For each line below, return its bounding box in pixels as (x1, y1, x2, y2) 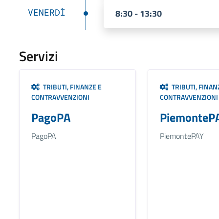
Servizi (19, 45, 58, 66)
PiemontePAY (159, 130, 204, 142)
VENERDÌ (27, 6, 66, 18)
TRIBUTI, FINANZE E (40, 81, 102, 92)
